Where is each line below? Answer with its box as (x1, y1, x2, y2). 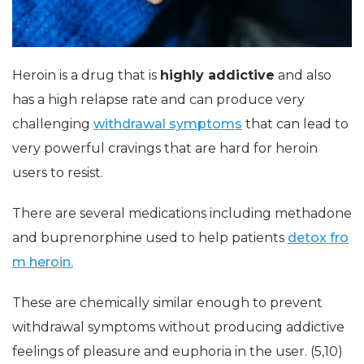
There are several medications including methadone (12, 206, 352, 221)
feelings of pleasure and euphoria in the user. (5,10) (12, 344, 343, 359)
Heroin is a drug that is (12, 67, 160, 83)
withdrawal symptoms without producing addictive (12, 319, 344, 335)
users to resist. (12, 165, 103, 180)
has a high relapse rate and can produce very (12, 92, 305, 107)
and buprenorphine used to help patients (12, 230, 288, 245)
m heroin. (12, 254, 73, 270)
